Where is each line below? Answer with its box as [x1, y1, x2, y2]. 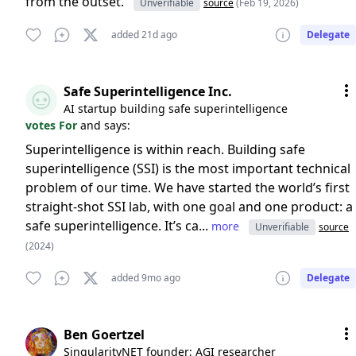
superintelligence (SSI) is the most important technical [25, 160, 350, 177]
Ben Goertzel [64, 326, 145, 343]
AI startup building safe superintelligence [64, 101, 288, 116]
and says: [80, 118, 130, 133]
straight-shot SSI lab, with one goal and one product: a [25, 198, 353, 215]
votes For [25, 118, 80, 133]
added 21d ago [111, 28, 177, 41]
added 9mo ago [111, 271, 180, 284]
